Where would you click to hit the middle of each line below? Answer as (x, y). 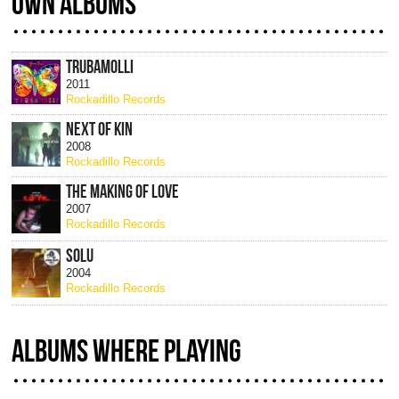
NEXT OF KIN (100, 130)
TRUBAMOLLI (100, 67)
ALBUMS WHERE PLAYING (126, 350)
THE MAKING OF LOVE (123, 192)
